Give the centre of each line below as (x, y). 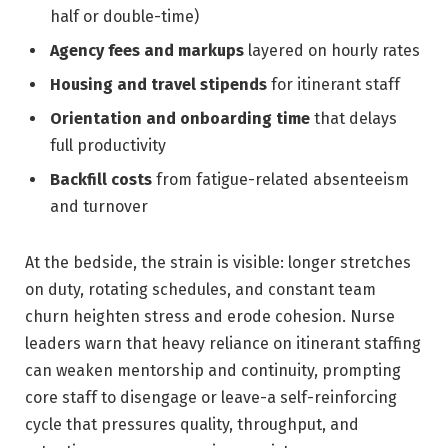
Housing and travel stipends (158, 85)
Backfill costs (101, 180)
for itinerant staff (333, 85)
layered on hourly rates (332, 51)
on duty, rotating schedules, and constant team (200, 289)
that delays (353, 119)
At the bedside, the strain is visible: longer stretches (218, 262)
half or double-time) (124, 17)
